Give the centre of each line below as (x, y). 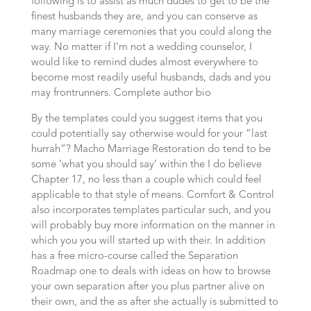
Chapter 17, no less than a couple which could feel (146, 180)
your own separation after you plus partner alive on (148, 287)
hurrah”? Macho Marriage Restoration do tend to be (151, 150)
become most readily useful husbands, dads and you (151, 78)
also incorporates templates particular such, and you (151, 211)
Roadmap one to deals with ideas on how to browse (151, 272)
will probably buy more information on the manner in (153, 226)
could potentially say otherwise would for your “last (149, 134)
